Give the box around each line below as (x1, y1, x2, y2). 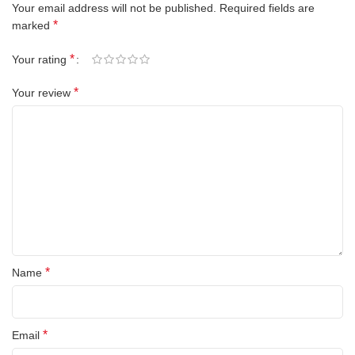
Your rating (12, 53, 70, 67)
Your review (12, 86, 74, 100)
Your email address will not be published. (12, 2, 216, 14)
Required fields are (219, 2, 315, 14)
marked (12, 19, 53, 32)
